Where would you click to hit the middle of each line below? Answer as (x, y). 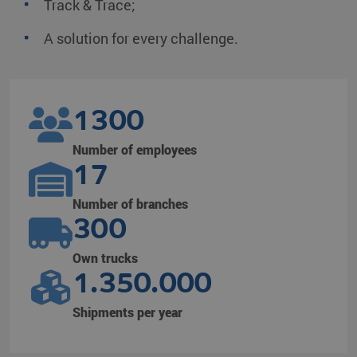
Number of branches (130, 204)
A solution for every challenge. (141, 38)
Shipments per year (127, 312)
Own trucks (105, 258)
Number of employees (135, 149)
